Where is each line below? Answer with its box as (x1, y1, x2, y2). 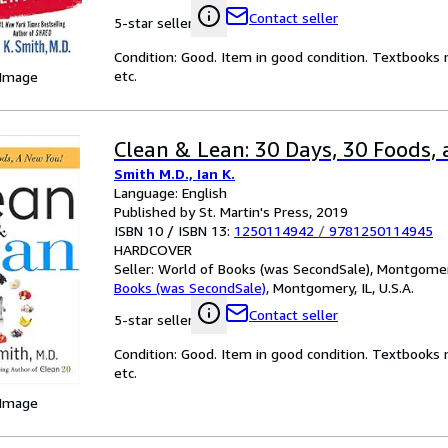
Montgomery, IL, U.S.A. (273, 279, 414, 296)
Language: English (114, 184, 227, 201)
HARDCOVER (114, 241, 192, 258)
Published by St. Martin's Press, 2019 (114, 203, 348, 220)
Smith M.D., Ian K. (114, 165, 235, 182)
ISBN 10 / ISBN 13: (114, 222, 234, 239)
